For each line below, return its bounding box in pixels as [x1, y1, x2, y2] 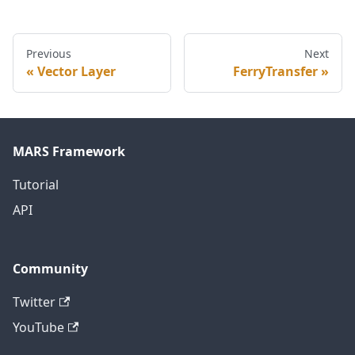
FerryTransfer [233, 63, 318, 81]
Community [13, 260, 88, 278]
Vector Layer [37, 63, 116, 81]
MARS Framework [13, 143, 125, 161]
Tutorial [13, 176, 59, 194]
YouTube [13, 319, 64, 337]
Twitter [13, 293, 55, 311]
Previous [26, 46, 71, 62]
